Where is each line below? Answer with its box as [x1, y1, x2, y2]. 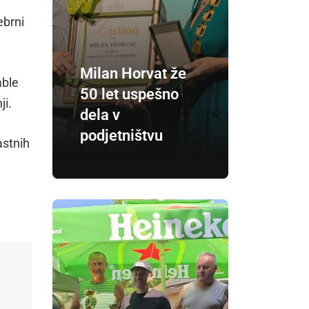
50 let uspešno [80, 85, 179, 103]
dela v [80, 106, 120, 123]
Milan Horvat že [80, 64, 186, 82]
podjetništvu [80, 126, 163, 144]
